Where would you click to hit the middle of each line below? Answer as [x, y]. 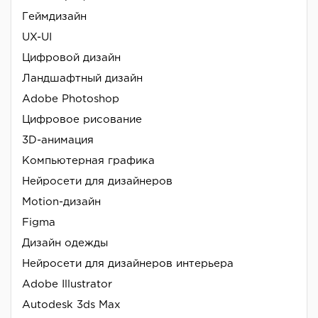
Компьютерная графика [88, 160]
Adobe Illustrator [67, 284]
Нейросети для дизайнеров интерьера [128, 263]
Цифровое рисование [82, 119]
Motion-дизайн [61, 202]
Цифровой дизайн [71, 57]
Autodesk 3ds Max [71, 305]
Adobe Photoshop [71, 99]
